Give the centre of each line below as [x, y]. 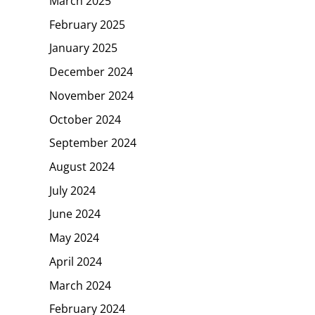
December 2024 [91, 71]
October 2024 [85, 119]
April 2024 [76, 261]
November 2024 [91, 95]
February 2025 [87, 24]
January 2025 [83, 48]
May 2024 [74, 237]
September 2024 [93, 143]
